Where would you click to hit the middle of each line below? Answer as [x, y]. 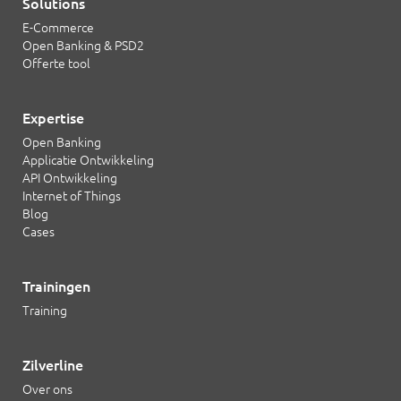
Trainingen [56, 287]
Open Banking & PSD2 [83, 46]
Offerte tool [56, 64]
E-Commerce [58, 28]
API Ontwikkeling [70, 179]
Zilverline [53, 366]
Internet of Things [72, 196]
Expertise [53, 119]
